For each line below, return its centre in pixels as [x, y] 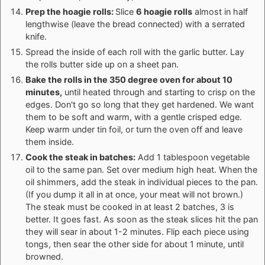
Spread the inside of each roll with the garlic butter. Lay [135, 51]
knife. [36, 36]
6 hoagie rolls [164, 11]
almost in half [220, 11]
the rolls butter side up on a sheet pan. [102, 64]
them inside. [50, 141]
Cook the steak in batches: [80, 157]
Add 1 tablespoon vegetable [193, 157]
